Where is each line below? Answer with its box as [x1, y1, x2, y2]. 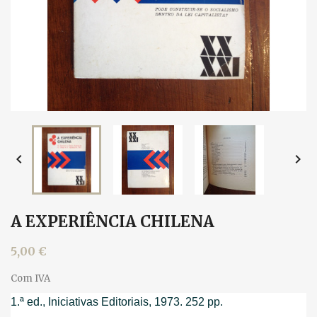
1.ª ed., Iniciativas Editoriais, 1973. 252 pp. [11, 296, 223, 308]
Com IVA [11, 272, 50, 284]
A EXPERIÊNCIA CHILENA [11, 212, 214, 231]
